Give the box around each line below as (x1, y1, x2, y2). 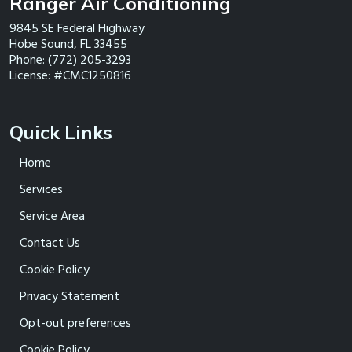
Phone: (9, 50, 48, 68)
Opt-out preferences (20, 313, 131, 332)
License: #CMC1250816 (9, 66, 131, 84)
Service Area (20, 207, 85, 225)
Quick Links (9, 119, 112, 144)
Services (20, 180, 63, 198)
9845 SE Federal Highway (9, 19, 145, 37)
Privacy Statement (20, 287, 119, 305)
